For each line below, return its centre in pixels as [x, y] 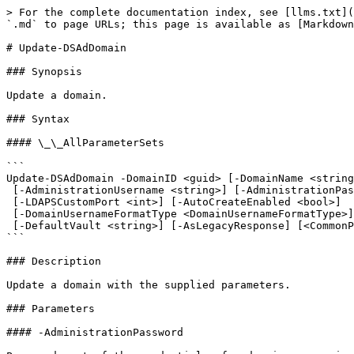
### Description [54, 261]
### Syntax [38, 119]
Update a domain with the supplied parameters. [149, 285]
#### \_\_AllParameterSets [85, 143]
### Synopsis [44, 72]
